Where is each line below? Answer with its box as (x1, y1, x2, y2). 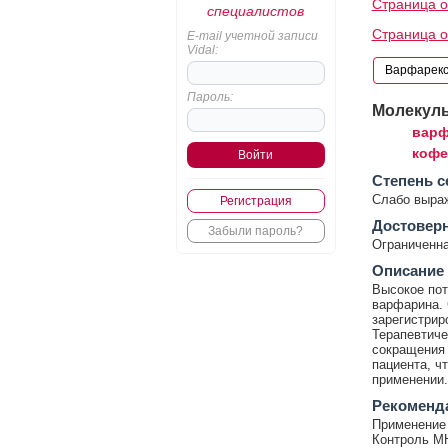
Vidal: (186, 43, 218, 57)
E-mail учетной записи (186, 29, 318, 43)
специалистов (207, 3, 304, 19)
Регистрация (219, 194, 292, 208)
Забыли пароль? (208, 224, 303, 238)
